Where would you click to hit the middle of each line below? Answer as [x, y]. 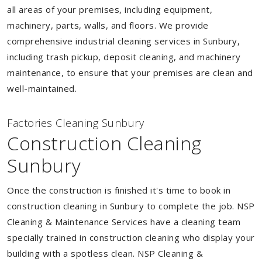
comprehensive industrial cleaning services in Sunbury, [123, 41]
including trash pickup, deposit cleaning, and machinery [124, 57]
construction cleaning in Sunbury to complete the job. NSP [131, 206]
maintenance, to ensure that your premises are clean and [130, 73]
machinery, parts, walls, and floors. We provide [108, 25]
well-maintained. [42, 88]
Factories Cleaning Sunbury [75, 123]
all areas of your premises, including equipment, [110, 9]
